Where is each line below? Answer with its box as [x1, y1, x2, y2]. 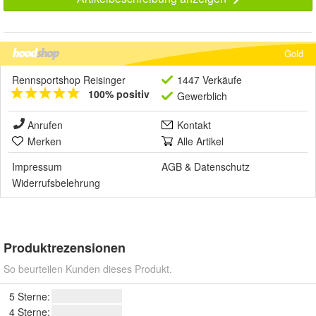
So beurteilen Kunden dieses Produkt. [4, 262, 172, 276]
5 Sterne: [9, 289, 50, 304]
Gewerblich [177, 89, 227, 104]
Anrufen [28, 118, 63, 133]
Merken [28, 134, 61, 149]
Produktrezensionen [4, 238, 126, 257]
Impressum [12, 159, 62, 174]
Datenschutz [194, 159, 250, 174]
